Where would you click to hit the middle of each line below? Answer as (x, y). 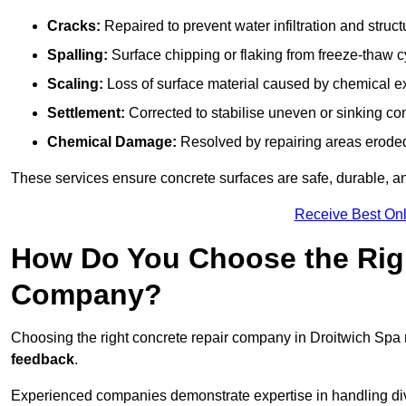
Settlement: (86, 113)
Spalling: (77, 55)
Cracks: (74, 26)
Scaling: (75, 84)
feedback (43, 360)
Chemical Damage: (112, 142)
